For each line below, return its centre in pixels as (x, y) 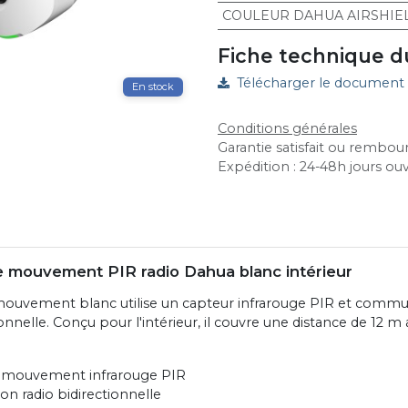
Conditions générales (287, 128)
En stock (153, 87)
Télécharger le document (320, 83)
